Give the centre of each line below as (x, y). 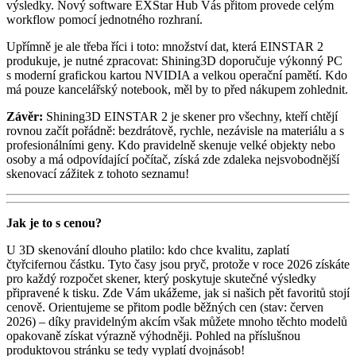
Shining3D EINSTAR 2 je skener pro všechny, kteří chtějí (190, 116)
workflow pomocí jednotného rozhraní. (104, 19)
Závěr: (25, 116)
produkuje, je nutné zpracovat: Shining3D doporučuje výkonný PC (174, 60)
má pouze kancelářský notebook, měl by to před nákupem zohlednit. (177, 89)
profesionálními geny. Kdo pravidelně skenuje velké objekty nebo (171, 145)
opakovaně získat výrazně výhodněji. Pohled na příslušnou (153, 335)
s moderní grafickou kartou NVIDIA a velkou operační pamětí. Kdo (177, 75)
